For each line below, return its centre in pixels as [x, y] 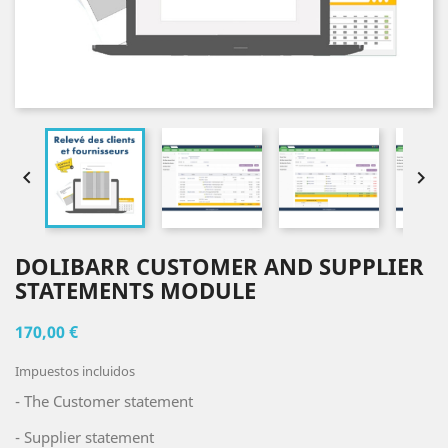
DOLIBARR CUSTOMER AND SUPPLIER [219, 266]
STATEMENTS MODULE [135, 290]
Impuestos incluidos [75, 371]
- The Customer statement [104, 401]
